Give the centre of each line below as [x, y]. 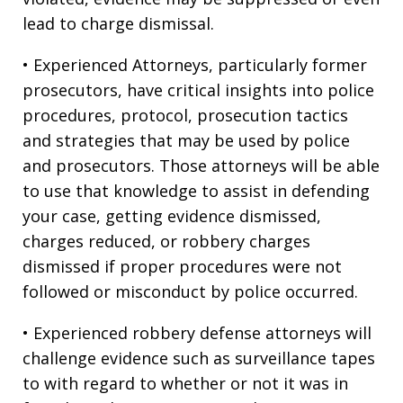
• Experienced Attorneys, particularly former [195, 64]
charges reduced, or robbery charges [166, 241]
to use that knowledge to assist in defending [196, 190]
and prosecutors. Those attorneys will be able [201, 165]
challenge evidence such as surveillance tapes [199, 358]
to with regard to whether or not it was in [185, 383]
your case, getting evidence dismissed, [172, 215]
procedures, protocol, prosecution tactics [185, 115]
